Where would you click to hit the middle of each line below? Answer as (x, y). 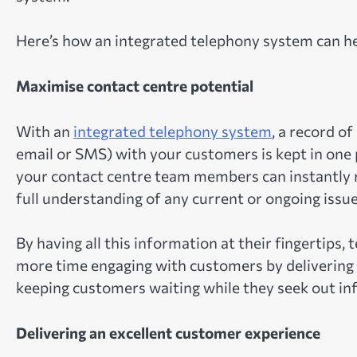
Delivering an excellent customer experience (168, 332)
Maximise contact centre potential (135, 86)
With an (45, 131)
